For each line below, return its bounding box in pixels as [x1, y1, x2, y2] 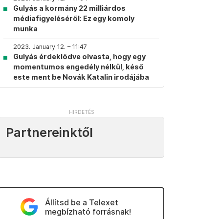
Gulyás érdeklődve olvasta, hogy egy [13, 52, 146, 61]
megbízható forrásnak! [44, 207, 131, 217]
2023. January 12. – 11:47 [13, 43, 87, 50]
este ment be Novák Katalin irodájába [13, 73, 149, 81]
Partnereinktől [6, 125, 93, 140]
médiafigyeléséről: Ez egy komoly [13, 14, 134, 22]
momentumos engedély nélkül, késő [13, 63, 144, 71]
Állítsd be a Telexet [44, 197, 118, 207]
